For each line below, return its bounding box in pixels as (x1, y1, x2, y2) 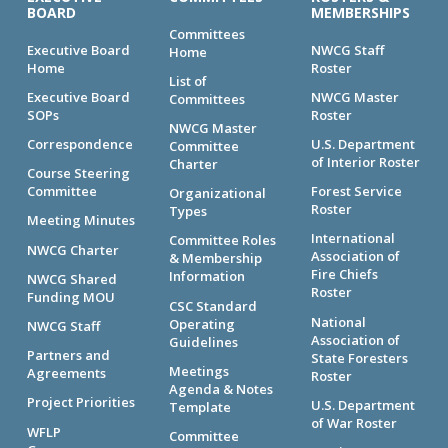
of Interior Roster (310, 153, 420, 172)
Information (169, 267, 246, 286)
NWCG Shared (27, 269, 118, 288)
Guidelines (169, 332, 239, 351)
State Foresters (310, 348, 408, 367)
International (310, 229, 395, 248)
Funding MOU (27, 287, 116, 306)
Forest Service (310, 182, 402, 201)
